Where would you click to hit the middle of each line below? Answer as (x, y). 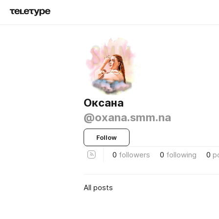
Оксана (104, 103)
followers (134, 154)
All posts (98, 187)
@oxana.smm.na (127, 117)
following (181, 154)
